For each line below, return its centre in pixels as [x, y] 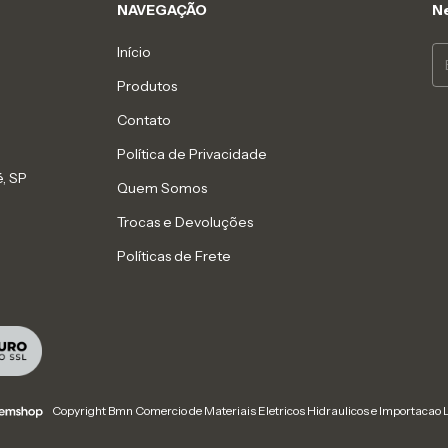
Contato [144, 120]
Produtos [147, 86]
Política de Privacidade [192, 154]
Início [134, 52]
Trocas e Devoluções [185, 222]
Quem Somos [162, 188]
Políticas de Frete [174, 256]
